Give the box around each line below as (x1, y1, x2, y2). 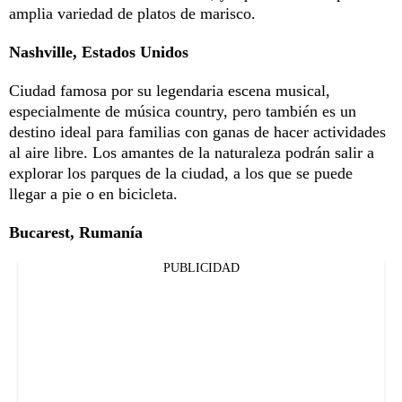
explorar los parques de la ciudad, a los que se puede (9, 163, 353, 182)
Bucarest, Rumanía (9, 223, 143, 241)
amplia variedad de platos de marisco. (9, 4, 256, 22)
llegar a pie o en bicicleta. (9, 184, 178, 203)
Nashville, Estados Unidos (9, 42, 188, 61)
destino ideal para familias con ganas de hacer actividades (9, 122, 386, 141)
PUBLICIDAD (162, 260, 240, 275)
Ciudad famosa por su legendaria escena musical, (9, 81, 330, 100)
